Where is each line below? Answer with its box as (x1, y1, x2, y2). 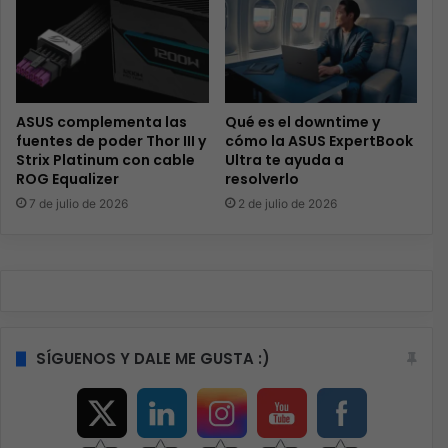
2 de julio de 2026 (237, 196, 337, 212)
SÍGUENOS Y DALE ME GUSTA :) (36, 348, 270, 370)
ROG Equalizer (16, 169, 119, 190)
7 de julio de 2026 (29, 196, 128, 212)
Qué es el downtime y (224, 112, 380, 133)
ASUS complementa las (16, 112, 187, 133)
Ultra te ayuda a (224, 150, 344, 171)
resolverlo (224, 169, 299, 190)
